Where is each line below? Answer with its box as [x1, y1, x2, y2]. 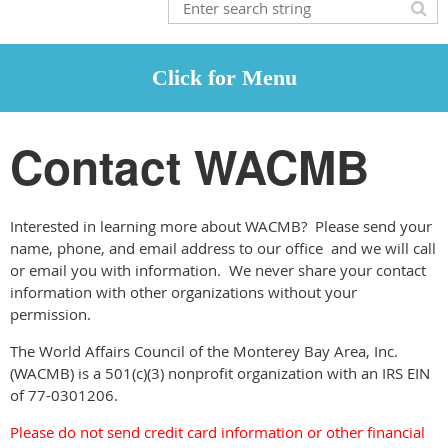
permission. [10, 304, 91, 324]
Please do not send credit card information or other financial [10, 422, 425, 442]
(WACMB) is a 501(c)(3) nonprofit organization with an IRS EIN [10, 363, 430, 383]
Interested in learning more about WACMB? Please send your [10, 216, 432, 236]
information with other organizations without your [10, 282, 357, 302]
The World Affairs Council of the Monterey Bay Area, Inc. [10, 341, 398, 361]
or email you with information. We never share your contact [10, 260, 426, 280]
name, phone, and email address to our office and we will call [10, 238, 436, 258]
